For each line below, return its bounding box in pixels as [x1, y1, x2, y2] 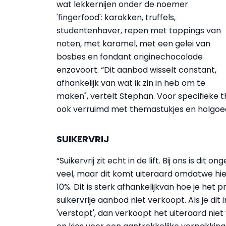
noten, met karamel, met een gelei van [56, 38, 210, 49]
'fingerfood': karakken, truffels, [56, 12, 176, 23]
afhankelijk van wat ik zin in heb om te [56, 77, 205, 89]
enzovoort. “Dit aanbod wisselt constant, [56, 64, 216, 76]
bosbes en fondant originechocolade [56, 51, 203, 63]
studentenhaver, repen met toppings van [56, 25, 221, 36]
